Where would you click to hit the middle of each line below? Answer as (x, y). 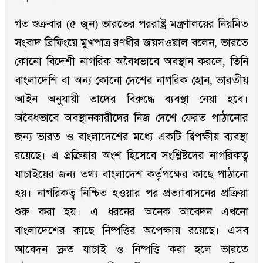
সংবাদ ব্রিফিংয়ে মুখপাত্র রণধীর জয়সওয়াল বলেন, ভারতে (131, 43)
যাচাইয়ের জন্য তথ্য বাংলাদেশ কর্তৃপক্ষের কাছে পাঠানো (131, 174)
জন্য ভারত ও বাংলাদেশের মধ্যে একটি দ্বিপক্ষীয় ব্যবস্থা (131, 137)
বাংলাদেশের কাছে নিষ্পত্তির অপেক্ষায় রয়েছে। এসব (131, 231)
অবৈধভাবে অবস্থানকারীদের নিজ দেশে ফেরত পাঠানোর (131, 118)
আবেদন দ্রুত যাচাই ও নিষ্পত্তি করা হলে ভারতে (131, 249)
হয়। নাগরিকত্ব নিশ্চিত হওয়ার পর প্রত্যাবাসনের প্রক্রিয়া (131, 193)
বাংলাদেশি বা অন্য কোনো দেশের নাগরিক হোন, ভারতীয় (131, 80)
